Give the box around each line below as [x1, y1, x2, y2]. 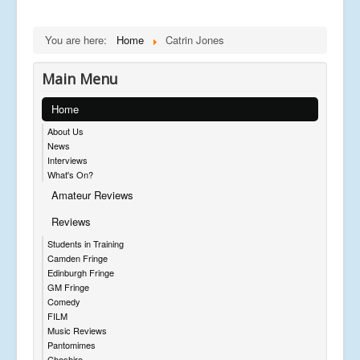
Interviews [47, 153, 88, 166]
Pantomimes [47, 337, 96, 351]
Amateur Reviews [51, 186, 133, 202]
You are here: [45, 31, 113, 47]
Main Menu [42, 68, 118, 88]
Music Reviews [47, 323, 107, 337]
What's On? [47, 167, 93, 181]
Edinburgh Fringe [47, 265, 114, 279]
